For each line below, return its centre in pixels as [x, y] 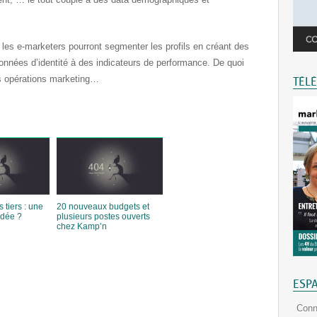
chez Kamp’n [82, 226]
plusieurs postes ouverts [103, 217]
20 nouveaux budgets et [103, 207]
